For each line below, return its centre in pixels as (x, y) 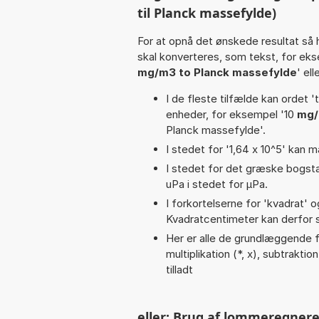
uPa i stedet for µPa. (217, 184)
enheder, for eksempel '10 (231, 114)
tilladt (179, 269)
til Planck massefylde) (207, 12)
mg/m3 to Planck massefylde (217, 72)
